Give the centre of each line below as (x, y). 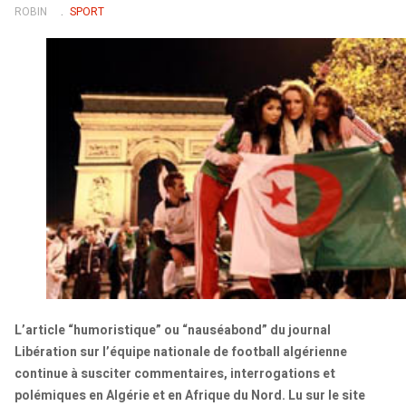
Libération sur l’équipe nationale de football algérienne (181, 352)
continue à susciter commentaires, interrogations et (175, 374)
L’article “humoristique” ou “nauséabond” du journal (173, 330)
